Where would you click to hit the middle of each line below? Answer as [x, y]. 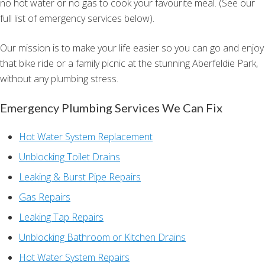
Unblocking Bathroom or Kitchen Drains [102, 237]
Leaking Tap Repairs [61, 217]
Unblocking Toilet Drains [70, 157]
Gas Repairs [45, 197]
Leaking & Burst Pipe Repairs [80, 177]
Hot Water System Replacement [86, 137]
